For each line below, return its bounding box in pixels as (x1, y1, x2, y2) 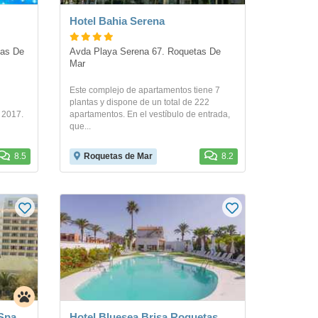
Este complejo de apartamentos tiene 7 (69, 85, 220, 95)
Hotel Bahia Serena (69, 14, 165, 27)
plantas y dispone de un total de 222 (69, 97, 209, 107)
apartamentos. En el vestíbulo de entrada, (69, 109, 230, 119)
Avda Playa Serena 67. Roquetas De (69, 47, 221, 57)
